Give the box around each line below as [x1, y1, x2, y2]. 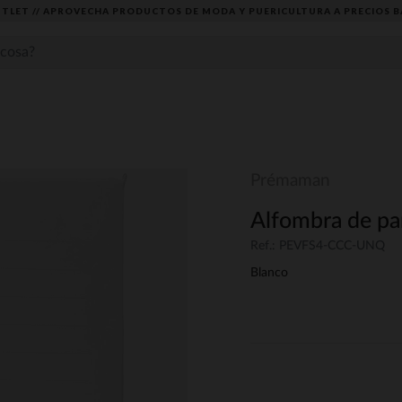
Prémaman [250, 172, 330, 189]
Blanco [250, 267, 288, 280]
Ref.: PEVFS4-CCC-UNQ [250, 240, 385, 253]
